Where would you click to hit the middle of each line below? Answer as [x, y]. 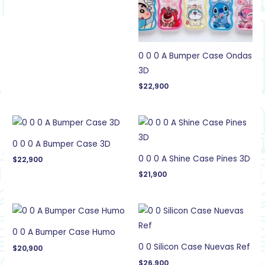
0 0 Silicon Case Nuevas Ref [194, 247]
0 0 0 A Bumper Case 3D [62, 144]
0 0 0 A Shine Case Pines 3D [194, 159]
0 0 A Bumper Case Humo [64, 232]
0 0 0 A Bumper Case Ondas [195, 56]
